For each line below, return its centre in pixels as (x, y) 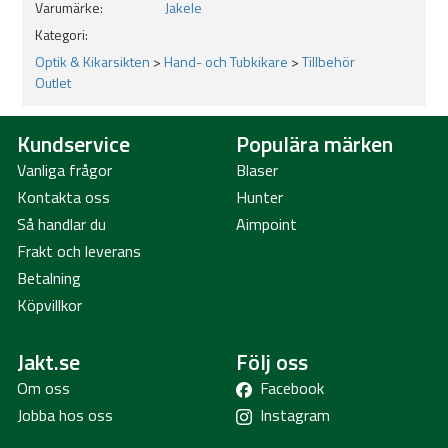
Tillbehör (328, 61)
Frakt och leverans (79, 251)
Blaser (257, 170)
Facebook (292, 388)
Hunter (259, 197)
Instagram (295, 415)
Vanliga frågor (64, 170)
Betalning (49, 278)
